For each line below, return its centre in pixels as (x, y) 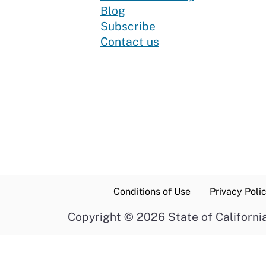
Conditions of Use (152, 192)
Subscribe (128, 26)
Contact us (129, 42)
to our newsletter (201, 26)
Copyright (96, 217)
